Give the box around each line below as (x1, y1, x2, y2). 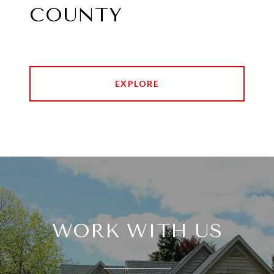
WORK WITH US (51, 220, 223, 243)
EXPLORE (114, 78, 160, 89)
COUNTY (29, 4, 122, 27)
